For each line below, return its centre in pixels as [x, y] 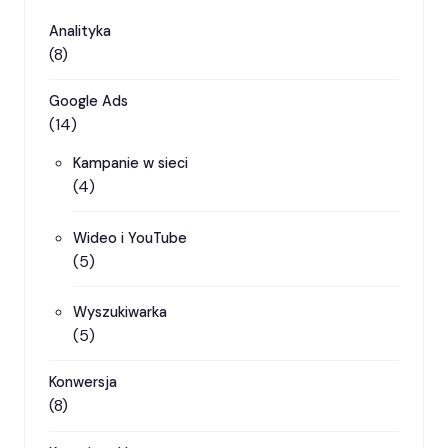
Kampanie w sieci [130, 163]
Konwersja [83, 382]
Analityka [80, 30]
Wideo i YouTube [130, 237]
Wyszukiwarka [120, 311]
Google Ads [88, 101]
